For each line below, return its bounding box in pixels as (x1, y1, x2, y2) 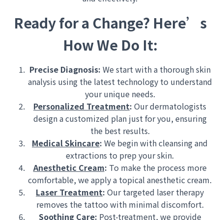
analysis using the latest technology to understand (27, 76, 212, 87)
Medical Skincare (32, 137, 100, 149)
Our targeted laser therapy (105, 186, 204, 198)
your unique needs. (84, 88, 155, 100)
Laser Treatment (36, 186, 103, 198)
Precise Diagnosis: (29, 63, 101, 75)
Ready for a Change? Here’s (13, 13, 207, 32)
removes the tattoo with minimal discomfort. (36, 198, 204, 210)
